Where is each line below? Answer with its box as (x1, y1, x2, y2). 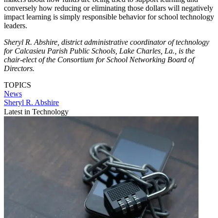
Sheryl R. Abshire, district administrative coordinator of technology (4, 37, 209, 46)
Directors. (4, 64, 35, 73)
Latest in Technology (4, 107, 69, 116)
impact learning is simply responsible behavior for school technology (4, 12, 214, 21)
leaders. (4, 21, 27, 30)
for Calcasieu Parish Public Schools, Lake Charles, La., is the (4, 46, 195, 55)
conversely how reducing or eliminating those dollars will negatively (4, 3, 213, 12)
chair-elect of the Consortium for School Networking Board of (4, 55, 194, 64)
